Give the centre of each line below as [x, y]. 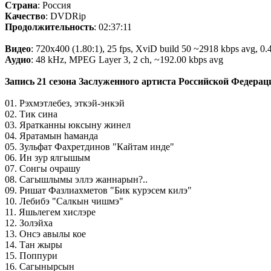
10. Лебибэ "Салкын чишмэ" [64, 201]
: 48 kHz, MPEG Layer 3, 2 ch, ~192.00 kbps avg [127, 60]
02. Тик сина [31, 114]
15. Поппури [31, 256]
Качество [25, 16]
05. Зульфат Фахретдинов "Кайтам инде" [90, 147]
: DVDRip [66, 16]
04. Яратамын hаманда [51, 136]
